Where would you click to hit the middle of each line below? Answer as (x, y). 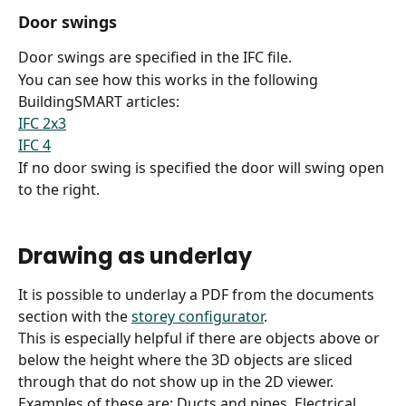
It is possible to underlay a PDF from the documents (198, 294)
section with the (75, 316)
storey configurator (198, 316)
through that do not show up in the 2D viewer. (176, 381)
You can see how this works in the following (170, 79)
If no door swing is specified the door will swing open (203, 167)
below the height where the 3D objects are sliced (187, 359)
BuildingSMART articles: (99, 101)
